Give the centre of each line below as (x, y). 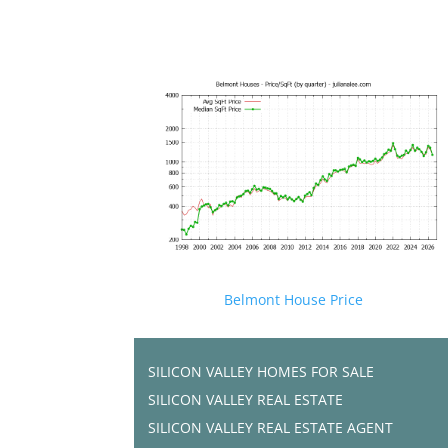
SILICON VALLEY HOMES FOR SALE (261, 371)
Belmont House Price (294, 299)
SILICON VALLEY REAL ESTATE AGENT (271, 427)
